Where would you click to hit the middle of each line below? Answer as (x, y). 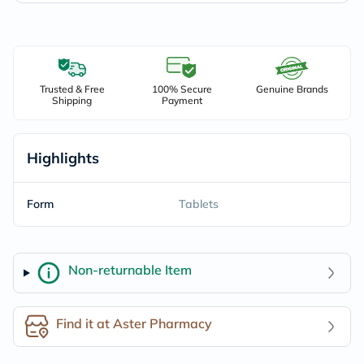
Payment (182, 100)
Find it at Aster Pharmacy (134, 323)
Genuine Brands (292, 89)
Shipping (72, 100)
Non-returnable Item (130, 269)
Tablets (198, 204)
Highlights (63, 158)
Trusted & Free (72, 89)
